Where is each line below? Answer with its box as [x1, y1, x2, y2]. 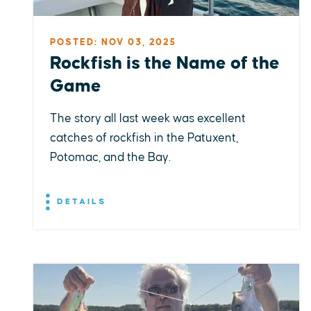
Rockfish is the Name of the [50, 53, 280, 73]
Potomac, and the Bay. [50, 151, 171, 164]
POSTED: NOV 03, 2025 [50, 37, 176, 47]
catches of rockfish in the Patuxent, [50, 131, 238, 144]
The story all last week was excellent [50, 112, 246, 125]
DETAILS [53, 196, 106, 206]
